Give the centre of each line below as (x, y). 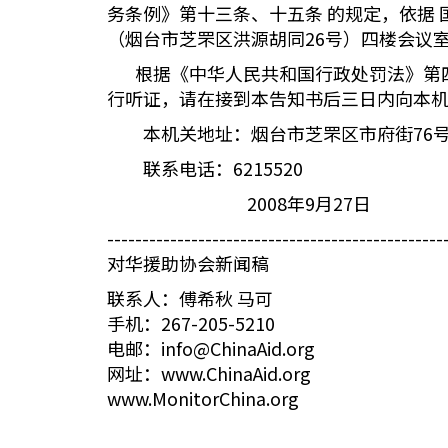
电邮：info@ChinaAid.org (211, 348)
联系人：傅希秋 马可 (190, 298)
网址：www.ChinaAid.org (209, 373)
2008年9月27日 (239, 203)
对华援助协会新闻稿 (188, 263)
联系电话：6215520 (205, 168)
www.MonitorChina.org (203, 398)
